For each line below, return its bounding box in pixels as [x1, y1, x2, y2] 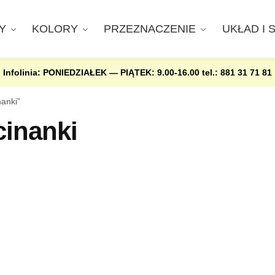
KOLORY [32, 23, 79, 35]
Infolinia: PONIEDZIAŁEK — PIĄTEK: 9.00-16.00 [3, 68, 202, 77]
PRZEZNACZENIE [104, 23, 196, 35]
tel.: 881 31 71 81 [202, 68, 272, 77]
